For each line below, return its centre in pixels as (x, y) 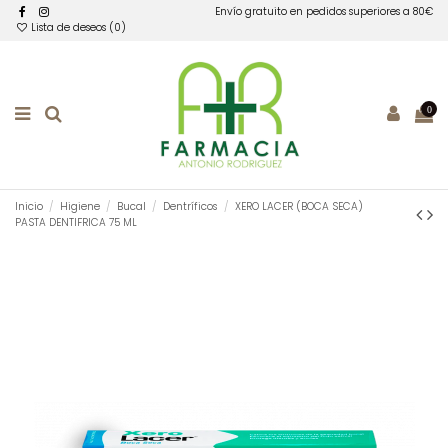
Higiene (80, 206)
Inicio (29, 206)
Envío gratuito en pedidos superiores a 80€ (324, 12)
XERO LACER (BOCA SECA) (298, 206)
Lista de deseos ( (71, 28)
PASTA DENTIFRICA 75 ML (76, 222)
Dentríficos (190, 206)
